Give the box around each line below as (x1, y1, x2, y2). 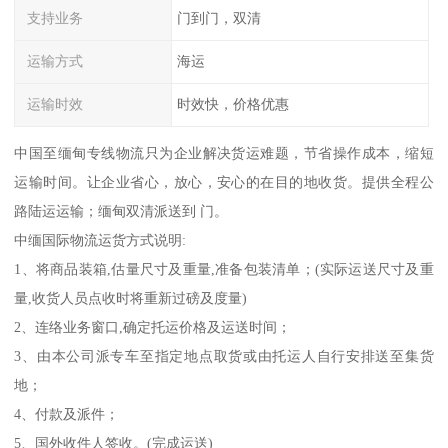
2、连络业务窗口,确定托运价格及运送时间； (14, 318, 292, 335)
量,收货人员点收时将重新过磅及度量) (14, 289, 248, 306)
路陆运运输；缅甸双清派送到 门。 (14, 202, 229, 219)
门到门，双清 (176, 10, 261, 27)
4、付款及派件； (14, 405, 120, 422)
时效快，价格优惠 (176, 96, 289, 113)
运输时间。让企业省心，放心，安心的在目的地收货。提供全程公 (14, 173, 434, 190)
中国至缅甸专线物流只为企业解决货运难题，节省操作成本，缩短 (14, 144, 434, 161)
